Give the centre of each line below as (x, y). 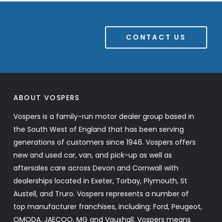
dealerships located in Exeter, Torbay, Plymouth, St (100, 181)
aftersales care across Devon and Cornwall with (96, 168)
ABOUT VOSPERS (46, 98)
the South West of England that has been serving (98, 129)
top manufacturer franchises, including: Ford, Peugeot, (108, 207)
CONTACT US (156, 37)
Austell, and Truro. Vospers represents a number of (101, 194)
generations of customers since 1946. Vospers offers (104, 142)
